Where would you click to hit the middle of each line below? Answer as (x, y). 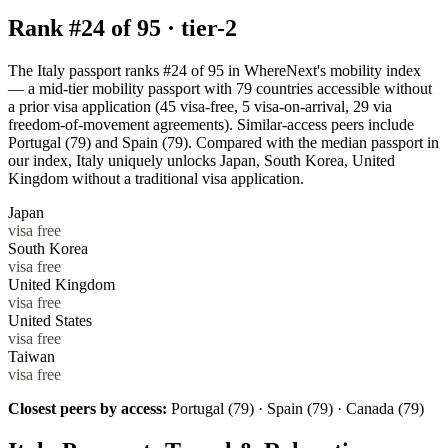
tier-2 (209, 27)
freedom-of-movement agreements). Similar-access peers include (211, 124)
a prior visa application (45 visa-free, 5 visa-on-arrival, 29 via (200, 106)
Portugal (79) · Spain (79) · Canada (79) (297, 408)
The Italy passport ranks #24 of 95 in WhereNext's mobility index (214, 70)
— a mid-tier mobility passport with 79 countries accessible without (220, 88)
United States (50, 320)
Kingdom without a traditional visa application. (156, 178)
